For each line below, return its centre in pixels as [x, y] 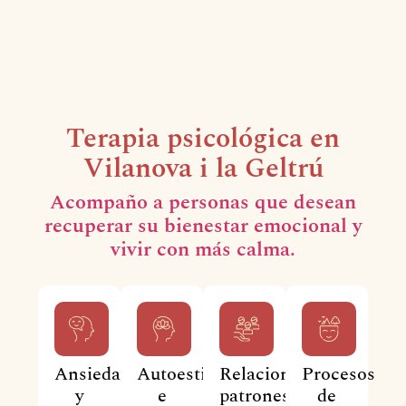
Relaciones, [266, 374]
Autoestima [184, 374]
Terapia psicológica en [203, 138]
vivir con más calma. [203, 249]
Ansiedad [93, 374]
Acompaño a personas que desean [203, 202]
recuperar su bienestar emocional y [203, 226]
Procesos [338, 374]
